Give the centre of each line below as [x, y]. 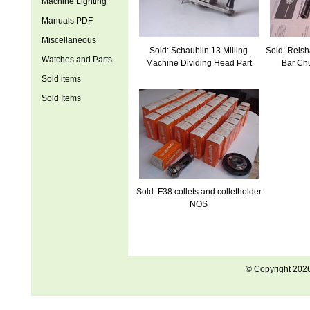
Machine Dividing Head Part [199, 63]
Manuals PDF [67, 21]
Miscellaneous [69, 40]
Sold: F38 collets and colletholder [199, 192]
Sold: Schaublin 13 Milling [199, 51]
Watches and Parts [76, 60]
